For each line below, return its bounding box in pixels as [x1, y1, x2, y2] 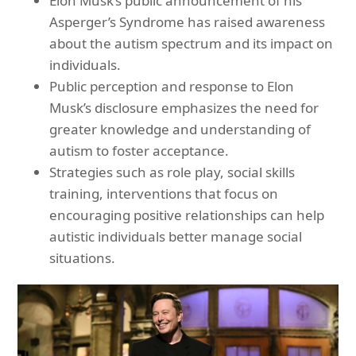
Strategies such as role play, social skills [49, 162, 296, 181]
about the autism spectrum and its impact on [49, 33, 334, 52]
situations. [49, 248, 116, 267]
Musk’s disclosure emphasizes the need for [49, 98, 319, 117]
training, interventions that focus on [49, 184, 279, 203]
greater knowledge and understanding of [49, 119, 311, 138]
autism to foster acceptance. [49, 141, 230, 160]
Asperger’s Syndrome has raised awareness [49, 12, 326, 31]
